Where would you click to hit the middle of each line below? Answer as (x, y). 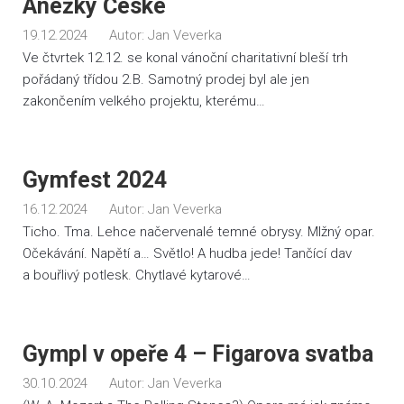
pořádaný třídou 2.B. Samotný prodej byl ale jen (166, 79)
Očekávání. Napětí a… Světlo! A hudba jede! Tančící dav (187, 253)
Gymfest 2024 (95, 180)
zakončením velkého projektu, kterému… (144, 101)
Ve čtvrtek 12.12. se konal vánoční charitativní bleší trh (185, 58)
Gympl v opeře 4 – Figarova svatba (198, 354)
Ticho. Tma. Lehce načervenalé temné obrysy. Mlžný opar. (199, 232)
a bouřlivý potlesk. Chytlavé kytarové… (137, 275)
